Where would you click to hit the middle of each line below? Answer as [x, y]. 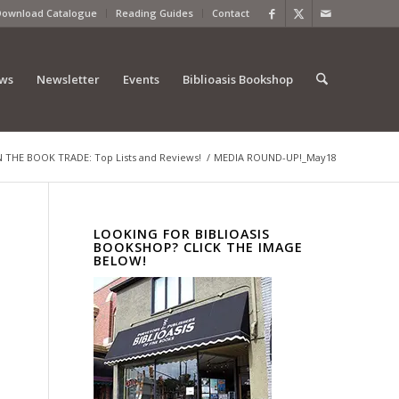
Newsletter [68, 79]
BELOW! [121, 261]
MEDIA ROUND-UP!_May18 [275, 157]
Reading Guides [155, 13]
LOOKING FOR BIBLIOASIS [182, 234]
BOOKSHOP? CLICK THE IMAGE [199, 247]
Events [141, 79]
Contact [231, 13]
